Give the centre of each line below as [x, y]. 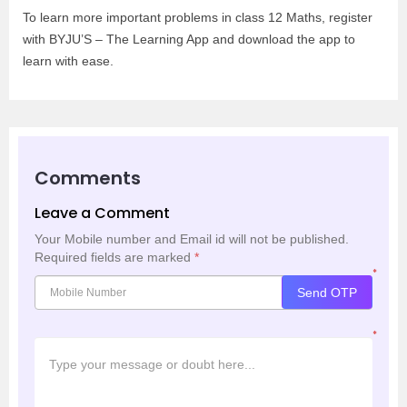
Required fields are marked [114, 257]
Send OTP [327, 292]
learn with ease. [68, 60]
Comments [88, 178]
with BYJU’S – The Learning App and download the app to [189, 39]
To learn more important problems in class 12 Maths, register [198, 17]
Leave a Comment [102, 213]
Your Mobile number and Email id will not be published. [192, 238]
